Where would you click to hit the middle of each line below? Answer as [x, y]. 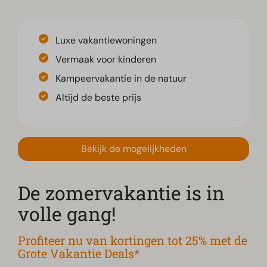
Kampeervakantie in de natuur [121, 79]
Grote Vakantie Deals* [79, 254]
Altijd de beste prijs [99, 98]
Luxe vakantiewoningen [106, 41]
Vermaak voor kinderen [106, 60]
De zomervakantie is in [122, 193]
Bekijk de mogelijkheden [133, 149]
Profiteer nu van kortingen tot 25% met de [133, 240]
